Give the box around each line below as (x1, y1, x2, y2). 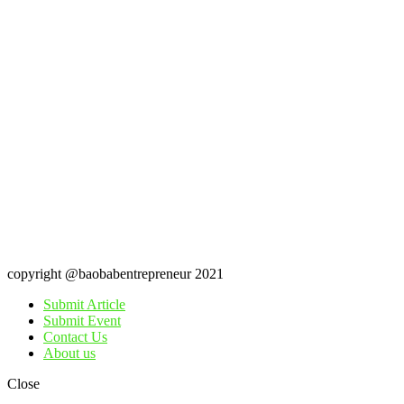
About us (43, 345, 96, 362)
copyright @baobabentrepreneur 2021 (7, 266, 224, 282)
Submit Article (43, 297, 125, 313)
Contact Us (43, 329, 107, 345)
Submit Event (43, 313, 121, 329)
